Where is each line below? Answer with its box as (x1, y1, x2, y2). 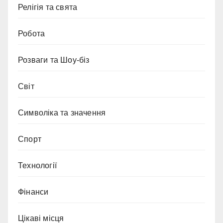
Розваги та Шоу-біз (18, 55, 90, 64)
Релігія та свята (18, 2, 78, 11)
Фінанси (18, 187, 49, 196)
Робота (18, 29, 45, 38)
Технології (18, 161, 57, 170)
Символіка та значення (18, 108, 106, 117)
